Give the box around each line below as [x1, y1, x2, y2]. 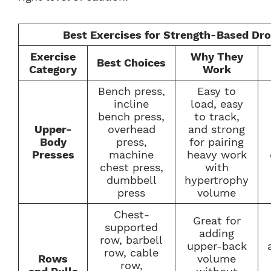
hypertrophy [184, 173, 249, 186]
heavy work [186, 148, 247, 161]
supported [105, 220, 158, 233]
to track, [194, 109, 240, 123]
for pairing [189, 135, 244, 148]
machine [109, 148, 154, 161]
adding [199, 226, 234, 240]
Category [29, 62, 77, 76]
